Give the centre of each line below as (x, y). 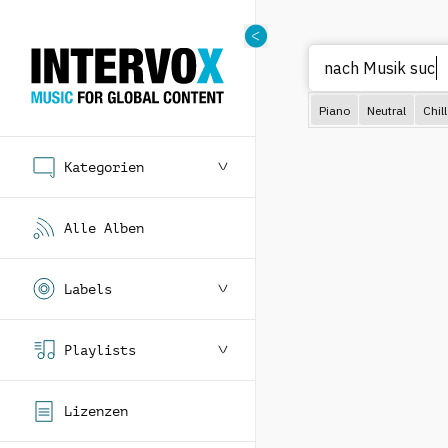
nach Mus (359, 68)
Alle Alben (104, 228)
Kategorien (104, 167)
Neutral (386, 110)
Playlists (100, 350)
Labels (88, 289)
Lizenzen (96, 411)
